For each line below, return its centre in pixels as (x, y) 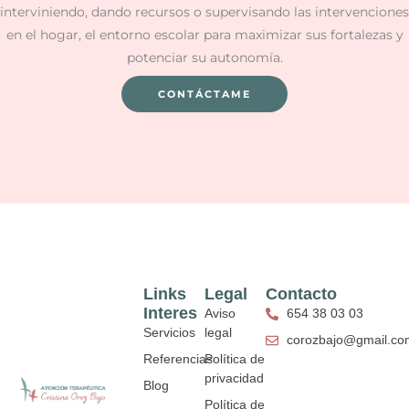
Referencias (178, 359)
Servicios (169, 333)
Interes (170, 314)
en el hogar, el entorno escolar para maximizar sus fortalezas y (204, 34)
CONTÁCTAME (204, 94)
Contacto (302, 294)
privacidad (234, 378)
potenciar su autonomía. (204, 57)
